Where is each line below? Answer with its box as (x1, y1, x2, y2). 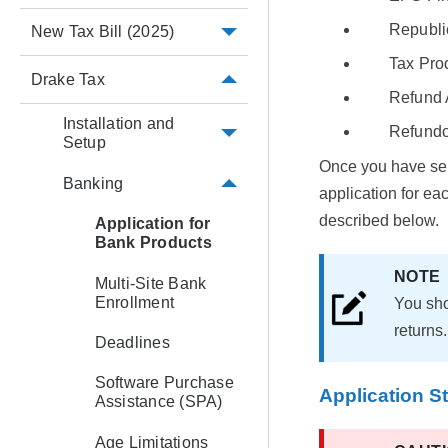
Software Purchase (94, 374, 234, 392)
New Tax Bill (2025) (30, 23, 175, 41)
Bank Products (94, 234, 212, 252)
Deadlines (94, 333, 170, 351)
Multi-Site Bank (94, 274, 207, 292)
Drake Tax (30, 70, 105, 88)
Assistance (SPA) (94, 393, 223, 411)
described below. (318, 212, 439, 230)
